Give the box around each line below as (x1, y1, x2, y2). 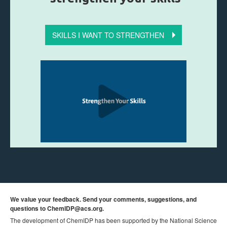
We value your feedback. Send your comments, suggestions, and (10, 195, 197, 204)
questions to (10, 204, 46, 213)
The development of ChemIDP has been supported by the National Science (10, 216, 217, 225)
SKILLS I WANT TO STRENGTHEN (52, 30, 164, 40)
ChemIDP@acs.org (47, 204, 102, 213)
